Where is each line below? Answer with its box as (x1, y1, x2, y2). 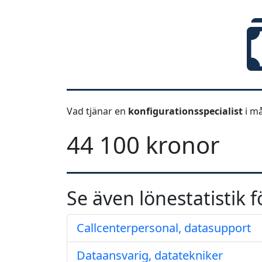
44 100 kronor (67, 129, 220, 161)
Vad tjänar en (67, 105, 128, 118)
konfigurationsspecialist (128, 105, 245, 118)
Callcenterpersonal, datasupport (77, 220, 251, 236)
